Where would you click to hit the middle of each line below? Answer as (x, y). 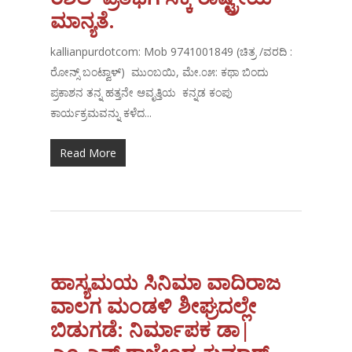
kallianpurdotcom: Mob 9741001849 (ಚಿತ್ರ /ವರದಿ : (172, 52)
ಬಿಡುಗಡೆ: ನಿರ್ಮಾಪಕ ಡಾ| (151, 330)
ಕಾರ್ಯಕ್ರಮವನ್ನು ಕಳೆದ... (101, 113)
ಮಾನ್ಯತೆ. (83, 21)
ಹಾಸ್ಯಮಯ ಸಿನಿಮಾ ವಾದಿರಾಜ (166, 282)
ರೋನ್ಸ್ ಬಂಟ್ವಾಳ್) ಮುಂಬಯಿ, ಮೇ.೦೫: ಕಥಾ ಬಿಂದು (160, 72)
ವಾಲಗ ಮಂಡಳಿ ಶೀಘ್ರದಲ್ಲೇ (154, 306)
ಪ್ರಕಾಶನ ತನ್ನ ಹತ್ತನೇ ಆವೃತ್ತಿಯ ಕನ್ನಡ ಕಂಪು (142, 93)
